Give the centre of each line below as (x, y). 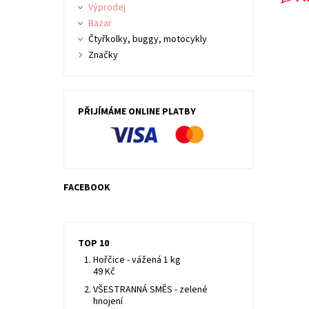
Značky (103, 55)
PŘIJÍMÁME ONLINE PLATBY (137, 112)
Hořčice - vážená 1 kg (137, 260)
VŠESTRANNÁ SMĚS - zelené (151, 290)
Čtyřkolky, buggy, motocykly (147, 39)
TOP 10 (93, 243)
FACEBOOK (87, 188)
